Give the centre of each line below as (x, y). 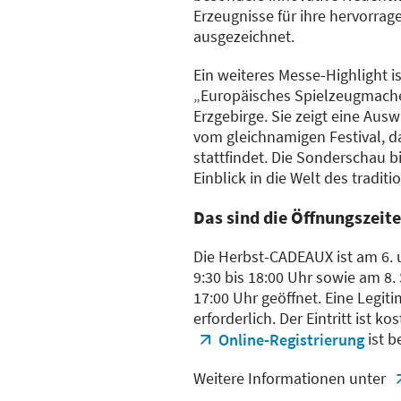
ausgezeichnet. (244, 36)
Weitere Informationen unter (291, 378)
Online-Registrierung (291, 340)
